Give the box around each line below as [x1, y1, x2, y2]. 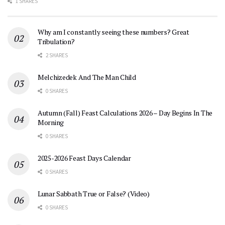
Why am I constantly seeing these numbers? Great [38, 27, 189, 37]
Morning [38, 117, 64, 127]
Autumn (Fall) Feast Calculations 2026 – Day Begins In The [38, 107, 213, 118]
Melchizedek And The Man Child [38, 72, 136, 82]
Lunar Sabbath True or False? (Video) [38, 188, 150, 198]
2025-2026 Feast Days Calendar [38, 153, 131, 163]
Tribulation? [38, 36, 75, 46]
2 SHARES [45, 51, 68, 59]
